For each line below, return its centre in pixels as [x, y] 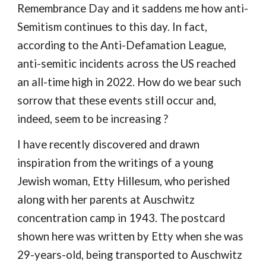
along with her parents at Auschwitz [106, 200]
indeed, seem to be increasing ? [93, 119]
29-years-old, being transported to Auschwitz [130, 255]
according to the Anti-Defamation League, [122, 45]
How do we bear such [189, 82]
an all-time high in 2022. [77, 82]
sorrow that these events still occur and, [117, 101]
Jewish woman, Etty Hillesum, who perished [124, 181]
